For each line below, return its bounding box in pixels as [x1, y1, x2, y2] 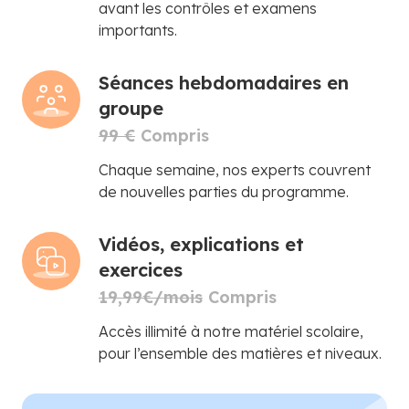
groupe [99, 97, 163, 120]
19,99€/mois [99, 287, 203, 308]
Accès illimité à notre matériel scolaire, [99, 322, 363, 341]
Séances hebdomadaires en [99, 71, 349, 94]
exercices [99, 258, 183, 281]
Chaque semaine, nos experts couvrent [99, 161, 371, 179]
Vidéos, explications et [99, 233, 304, 256]
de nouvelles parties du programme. [99, 183, 349, 201]
